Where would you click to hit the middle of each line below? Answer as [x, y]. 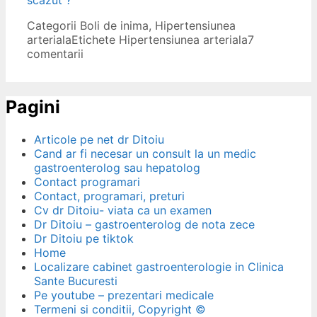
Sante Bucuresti [76, 281]
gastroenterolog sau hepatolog [117, 168]
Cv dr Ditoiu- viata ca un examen [123, 211]
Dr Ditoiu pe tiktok [84, 239]
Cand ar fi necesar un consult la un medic [145, 154]
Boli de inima [114, 25]
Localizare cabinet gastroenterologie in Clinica [159, 267]
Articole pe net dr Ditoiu [99, 140]
